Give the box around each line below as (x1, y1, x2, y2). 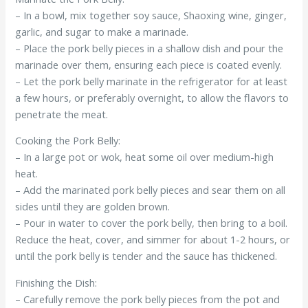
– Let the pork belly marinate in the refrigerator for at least (15, 74, 288, 88)
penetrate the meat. (15, 107, 109, 121)
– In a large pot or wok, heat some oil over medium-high (15, 150, 274, 164)
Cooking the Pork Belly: (15, 133, 121, 148)
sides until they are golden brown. (15, 199, 170, 214)
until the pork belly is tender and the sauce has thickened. (15, 249, 278, 263)
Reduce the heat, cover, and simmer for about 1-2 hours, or (15, 232, 291, 247)
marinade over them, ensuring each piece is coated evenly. (15, 57, 283, 71)
